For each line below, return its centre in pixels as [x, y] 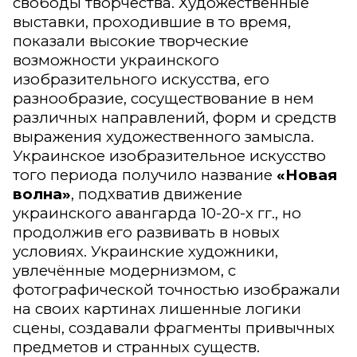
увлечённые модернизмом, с [124, 271]
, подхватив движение [157, 194]
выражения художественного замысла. [163, 137]
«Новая [307, 175]
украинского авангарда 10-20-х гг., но [157, 214]
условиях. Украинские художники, [145, 252]
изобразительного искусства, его [141, 80]
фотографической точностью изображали [177, 290]
